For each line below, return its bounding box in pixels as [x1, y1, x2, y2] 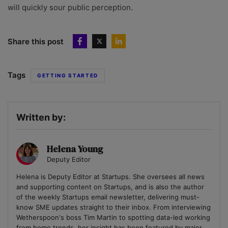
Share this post [8, 36, 64, 46]
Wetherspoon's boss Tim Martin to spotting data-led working [16, 213, 210, 222]
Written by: [16, 112, 66, 123]
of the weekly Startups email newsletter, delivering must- [16, 193, 199, 202]
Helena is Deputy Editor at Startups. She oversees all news [16, 173, 205, 181]
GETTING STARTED [37, 72, 99, 79]
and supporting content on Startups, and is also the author [16, 183, 204, 191]
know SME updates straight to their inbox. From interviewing [16, 203, 211, 212]
